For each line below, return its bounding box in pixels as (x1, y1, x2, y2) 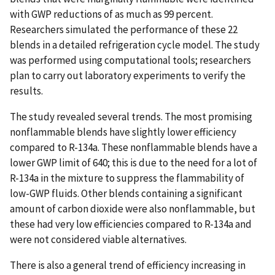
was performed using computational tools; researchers (10, 53, 251, 67)
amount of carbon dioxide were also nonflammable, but (10, 201, 255, 215)
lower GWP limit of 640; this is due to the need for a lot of (10, 155, 257, 169)
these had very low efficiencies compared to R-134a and (10, 217, 252, 231)
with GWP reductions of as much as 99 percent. (10, 7, 213, 21)
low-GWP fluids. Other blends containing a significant (10, 186, 242, 200)
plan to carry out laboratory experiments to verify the (10, 68, 246, 82)
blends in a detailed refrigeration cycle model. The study (10, 37, 260, 52)
